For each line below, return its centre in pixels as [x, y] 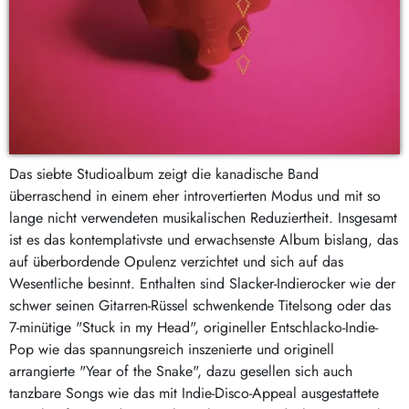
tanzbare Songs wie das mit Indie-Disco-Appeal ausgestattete [194, 393]
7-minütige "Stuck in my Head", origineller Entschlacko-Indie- [194, 328]
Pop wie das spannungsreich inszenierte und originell [172, 350]
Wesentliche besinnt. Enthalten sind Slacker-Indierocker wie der [202, 284]
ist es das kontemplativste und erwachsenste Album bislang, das [204, 240]
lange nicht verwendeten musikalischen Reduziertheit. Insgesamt [203, 218]
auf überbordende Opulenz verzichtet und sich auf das [176, 262]
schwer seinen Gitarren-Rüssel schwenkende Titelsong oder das [200, 306]
